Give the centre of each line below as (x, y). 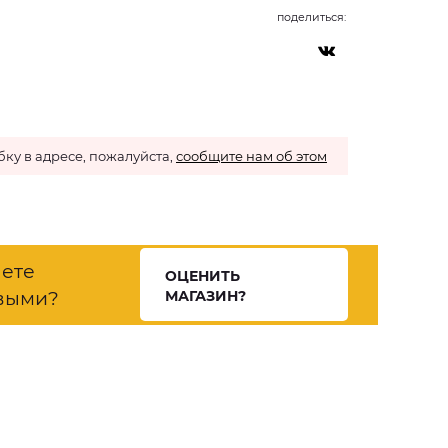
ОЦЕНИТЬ (203, 276)
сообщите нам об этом (251, 156)
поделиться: (311, 17)
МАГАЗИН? (206, 296)
